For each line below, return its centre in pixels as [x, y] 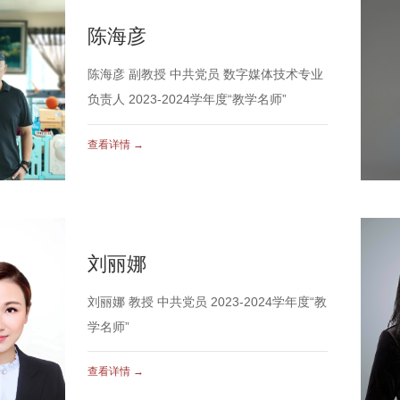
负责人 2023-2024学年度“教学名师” [187, 99]
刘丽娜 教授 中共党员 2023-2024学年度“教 [208, 302]
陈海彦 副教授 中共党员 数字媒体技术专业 [206, 74]
